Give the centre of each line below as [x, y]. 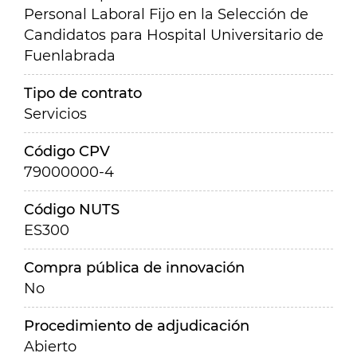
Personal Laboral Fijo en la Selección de [166, 14]
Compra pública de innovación [134, 268]
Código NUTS [72, 210]
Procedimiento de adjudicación [137, 326]
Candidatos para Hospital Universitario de [174, 35]
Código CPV [67, 151]
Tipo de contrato [83, 93]
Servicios [55, 114]
